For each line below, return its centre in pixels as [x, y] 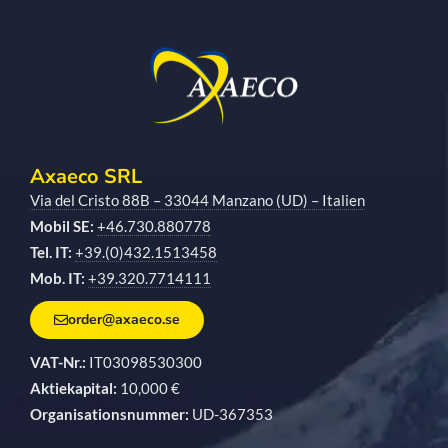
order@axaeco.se [124, 320]
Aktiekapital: [73, 388]
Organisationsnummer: [109, 414]
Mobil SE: [63, 226]
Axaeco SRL [86, 177]
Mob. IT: [57, 278]
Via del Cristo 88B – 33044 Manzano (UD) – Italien [197, 200]
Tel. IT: [51, 252]
